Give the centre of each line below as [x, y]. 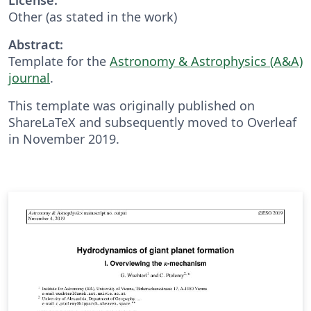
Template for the [59, 61]
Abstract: [36, 44]
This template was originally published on [132, 105]
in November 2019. [64, 138]
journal [29, 77]
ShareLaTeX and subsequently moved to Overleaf [152, 122]
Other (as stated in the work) [93, 16]
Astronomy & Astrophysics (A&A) [206, 61]
